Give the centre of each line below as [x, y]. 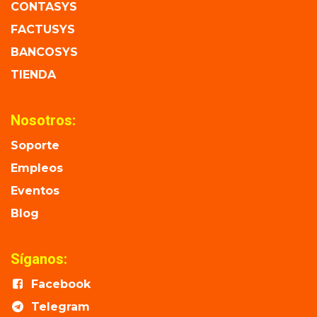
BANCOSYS [44, 52]
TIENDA [33, 75]
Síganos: [39, 259]
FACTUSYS [43, 30]
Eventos [35, 191]
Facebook [60, 284]
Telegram [60, 307]
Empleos [37, 168]
